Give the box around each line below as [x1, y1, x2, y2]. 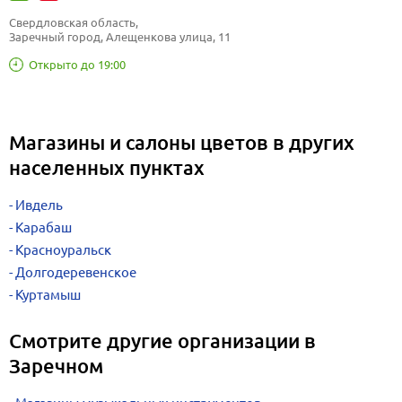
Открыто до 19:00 [29, 57, 126, 72]
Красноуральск [15, 242, 111, 258]
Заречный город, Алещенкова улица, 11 [9, 30, 231, 44]
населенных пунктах [9, 155, 205, 179]
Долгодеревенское [15, 265, 136, 280]
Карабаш [15, 220, 72, 235]
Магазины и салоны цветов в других [9, 130, 354, 154]
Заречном [9, 354, 103, 378]
